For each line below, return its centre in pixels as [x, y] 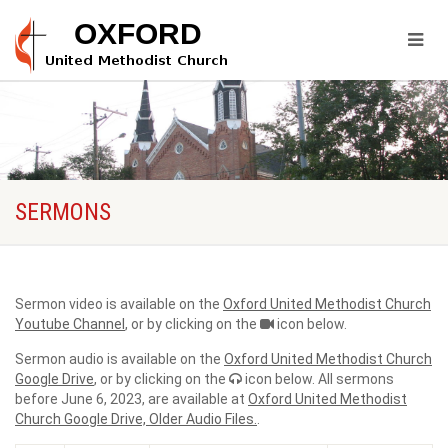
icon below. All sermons [318, 379]
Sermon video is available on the [119, 304]
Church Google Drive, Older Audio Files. [136, 419]
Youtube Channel [70, 324]
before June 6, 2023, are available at [131, 399]
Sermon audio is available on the [119, 359]
